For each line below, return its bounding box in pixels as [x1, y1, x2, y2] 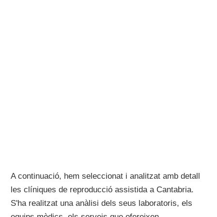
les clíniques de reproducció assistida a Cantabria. [11, 185, 194, 194]
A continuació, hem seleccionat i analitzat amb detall [11, 171, 201, 181]
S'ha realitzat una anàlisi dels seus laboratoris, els [11, 199, 193, 208]
